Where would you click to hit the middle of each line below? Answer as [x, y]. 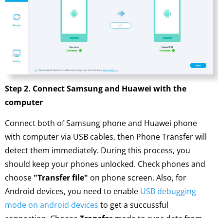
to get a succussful [133, 205]
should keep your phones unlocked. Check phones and [105, 164]
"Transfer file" [61, 178]
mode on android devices [52, 205]
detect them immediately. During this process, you [98, 151]
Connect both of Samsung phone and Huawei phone [101, 123]
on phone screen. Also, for [137, 178]
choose [19, 178]
